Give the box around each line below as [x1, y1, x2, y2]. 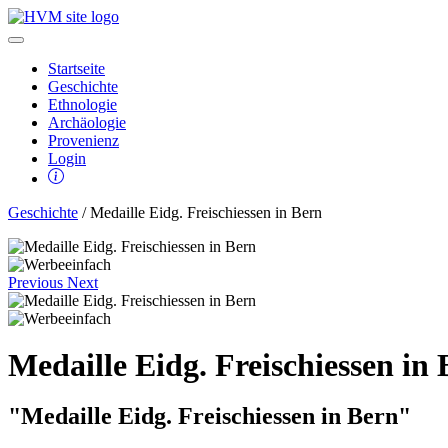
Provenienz [48, 132, 119, 149]
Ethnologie [48, 96, 117, 113]
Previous [8, 274, 63, 291]
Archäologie [48, 114, 126, 131]
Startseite [48, 60, 105, 77]
